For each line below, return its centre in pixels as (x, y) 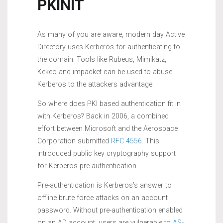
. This (151, 141)
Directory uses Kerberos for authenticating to (109, 47)
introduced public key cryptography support (107, 153)
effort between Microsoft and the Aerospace (108, 128)
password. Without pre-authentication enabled (110, 210)
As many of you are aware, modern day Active (111, 34)
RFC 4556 (126, 141)
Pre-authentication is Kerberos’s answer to (105, 185)
